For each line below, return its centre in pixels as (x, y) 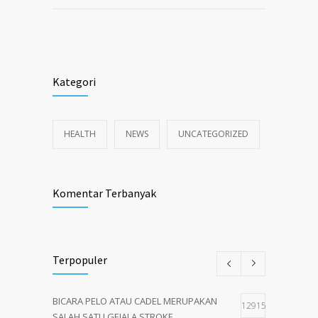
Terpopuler (80, 259)
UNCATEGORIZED (213, 133)
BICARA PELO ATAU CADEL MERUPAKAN (135, 301)
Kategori (74, 81)
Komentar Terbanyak (104, 193)
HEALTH (80, 133)
